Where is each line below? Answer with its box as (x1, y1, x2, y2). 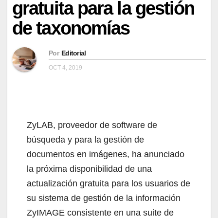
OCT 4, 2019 (49, 64, 82, 71)
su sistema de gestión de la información (27, 193, 181, 203)
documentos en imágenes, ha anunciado (27, 149, 184, 159)
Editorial (61, 49, 86, 57)
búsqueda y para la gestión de (27, 134, 144, 145)
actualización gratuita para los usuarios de (27, 178, 190, 188)
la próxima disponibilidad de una (27, 163, 152, 174)
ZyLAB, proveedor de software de (27, 120, 157, 130)
